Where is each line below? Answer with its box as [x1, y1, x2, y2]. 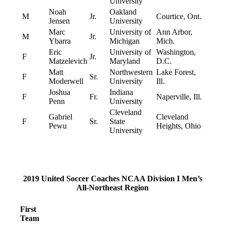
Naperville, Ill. [156, 92, 202, 101]
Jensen [48, 17, 70, 26]
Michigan [109, 37, 140, 46]
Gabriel [48, 113, 72, 122]
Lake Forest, [156, 68, 196, 77]
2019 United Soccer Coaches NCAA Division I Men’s [23, 174, 202, 183]
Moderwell [48, 77, 83, 86]
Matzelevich [48, 57, 87, 66]
